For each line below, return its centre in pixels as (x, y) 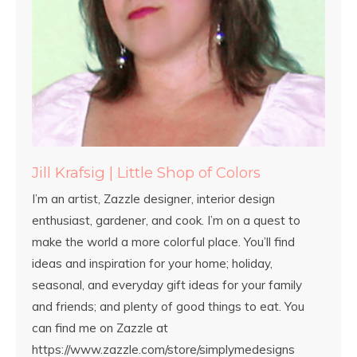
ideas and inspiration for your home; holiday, (152, 264)
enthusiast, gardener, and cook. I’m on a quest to (166, 221)
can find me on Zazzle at (100, 328)
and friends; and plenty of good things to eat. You (168, 307)
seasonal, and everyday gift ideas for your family (167, 285)
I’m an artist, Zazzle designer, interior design (153, 199)
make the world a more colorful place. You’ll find (163, 242)
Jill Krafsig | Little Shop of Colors (146, 173)
